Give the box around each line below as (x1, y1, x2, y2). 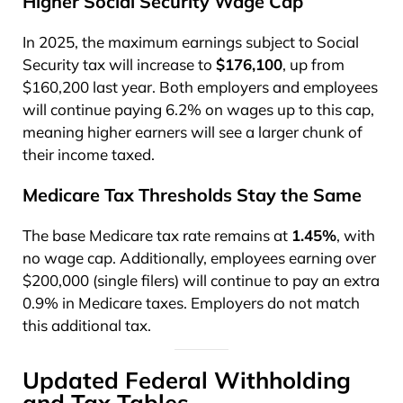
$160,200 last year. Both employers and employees (22, 76, 378, 96)
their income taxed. (22, 144, 155, 164)
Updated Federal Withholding (22, 365, 351, 395)
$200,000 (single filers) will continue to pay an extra (22, 270, 380, 290)
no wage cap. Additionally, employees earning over (22, 247, 376, 267)
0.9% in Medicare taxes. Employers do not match (22, 292, 360, 312)
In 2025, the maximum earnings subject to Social (22, 31, 359, 51)
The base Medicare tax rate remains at (22, 225, 291, 245)
